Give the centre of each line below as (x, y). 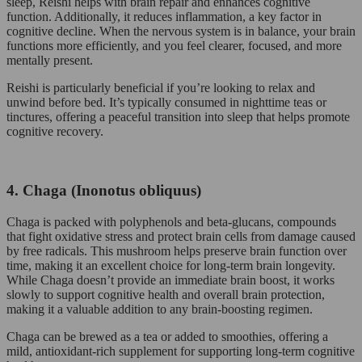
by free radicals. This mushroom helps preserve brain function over (177, 250)
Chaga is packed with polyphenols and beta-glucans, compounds (171, 221)
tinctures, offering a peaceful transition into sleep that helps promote (178, 117)
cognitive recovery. (55, 132)
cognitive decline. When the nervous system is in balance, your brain (181, 32)
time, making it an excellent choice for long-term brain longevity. (171, 265)
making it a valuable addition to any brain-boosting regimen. (160, 309)
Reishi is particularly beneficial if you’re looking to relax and (161, 88)
